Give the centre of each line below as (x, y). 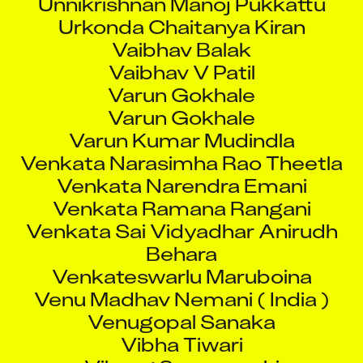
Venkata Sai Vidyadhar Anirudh (181, 216)
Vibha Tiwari (181, 330)
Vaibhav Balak (181, 35)
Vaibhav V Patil (181, 58)
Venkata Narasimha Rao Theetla (181, 148)
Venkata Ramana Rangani (181, 194)
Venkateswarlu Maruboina (181, 262)
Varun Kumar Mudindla (181, 126)
